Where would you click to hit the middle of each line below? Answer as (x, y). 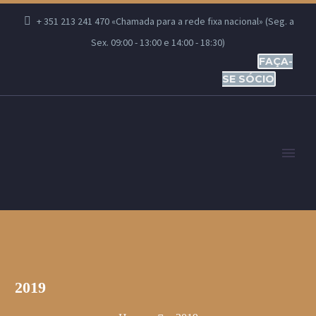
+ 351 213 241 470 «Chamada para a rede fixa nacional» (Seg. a (166, 21)
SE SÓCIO (248, 79)
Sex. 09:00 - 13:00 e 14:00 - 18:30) (158, 42)
